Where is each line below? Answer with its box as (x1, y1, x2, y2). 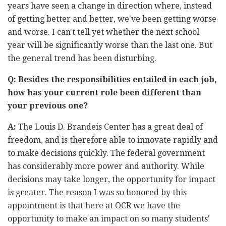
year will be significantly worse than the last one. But (8, 40, 212, 50)
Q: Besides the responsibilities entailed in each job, (8, 74, 217, 84)
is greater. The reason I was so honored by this (8, 187, 187, 197)
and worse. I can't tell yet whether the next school (8, 27, 199, 37)
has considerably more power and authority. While (8, 161, 204, 171)
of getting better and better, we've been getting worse (8, 14, 216, 24)
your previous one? (8, 100, 88, 110)
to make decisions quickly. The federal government (8, 148, 205, 158)
